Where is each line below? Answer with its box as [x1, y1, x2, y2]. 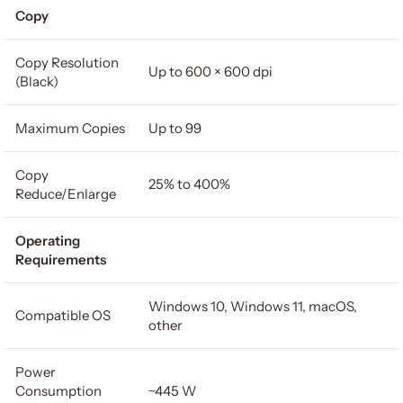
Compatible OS [15, 307, 111, 324]
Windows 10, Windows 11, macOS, [148, 298, 357, 315]
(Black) [15, 73, 58, 90]
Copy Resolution [15, 54, 119, 71]
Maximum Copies [15, 120, 125, 137]
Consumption [15, 382, 102, 399]
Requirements [15, 251, 106, 268]
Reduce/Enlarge [15, 185, 116, 202]
